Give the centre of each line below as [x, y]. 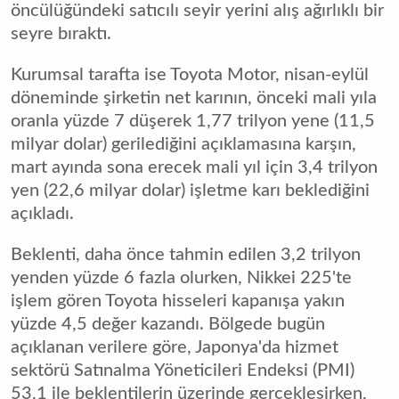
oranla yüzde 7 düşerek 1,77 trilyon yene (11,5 [193, 121]
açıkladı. [42, 213]
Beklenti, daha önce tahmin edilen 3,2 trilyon [186, 254]
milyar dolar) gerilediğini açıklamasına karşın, [183, 144]
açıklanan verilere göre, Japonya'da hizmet [175, 347]
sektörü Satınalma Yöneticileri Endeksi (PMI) [183, 370]
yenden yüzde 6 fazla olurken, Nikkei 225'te [181, 277]
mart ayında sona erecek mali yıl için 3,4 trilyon [194, 167]
